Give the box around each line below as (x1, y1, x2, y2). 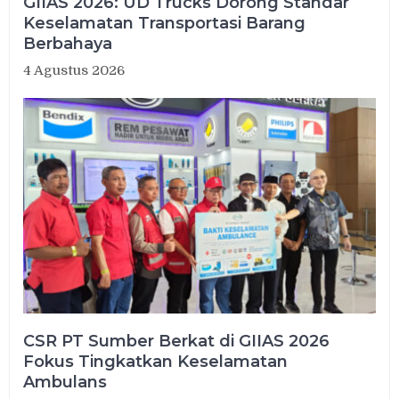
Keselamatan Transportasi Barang (23, 13, 306, 34)
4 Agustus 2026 (23, 62, 126, 79)
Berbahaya (23, 34, 113, 54)
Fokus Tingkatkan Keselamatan (23, 352, 289, 372)
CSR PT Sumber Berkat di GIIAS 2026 (23, 331, 330, 352)
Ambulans (23, 372, 108, 393)
